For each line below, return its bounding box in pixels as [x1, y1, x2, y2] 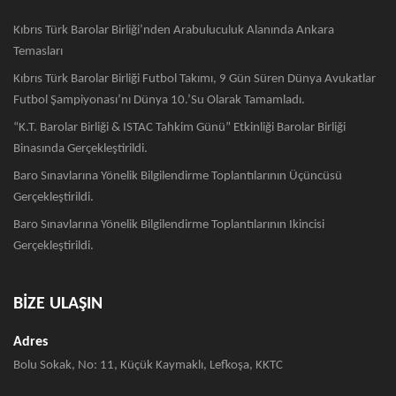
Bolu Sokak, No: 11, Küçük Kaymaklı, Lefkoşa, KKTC [13, 359, 283, 373]
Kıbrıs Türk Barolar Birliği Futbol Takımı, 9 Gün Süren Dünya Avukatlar [13, 72, 376, 87]
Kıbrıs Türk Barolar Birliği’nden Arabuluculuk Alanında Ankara [13, 24, 334, 38]
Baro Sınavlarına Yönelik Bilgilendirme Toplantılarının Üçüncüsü [13, 170, 342, 184]
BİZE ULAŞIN [13, 295, 103, 314]
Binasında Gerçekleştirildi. [13, 142, 148, 156]
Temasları [13, 45, 63, 59]
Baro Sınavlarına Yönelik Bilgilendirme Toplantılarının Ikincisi [13, 218, 324, 232]
